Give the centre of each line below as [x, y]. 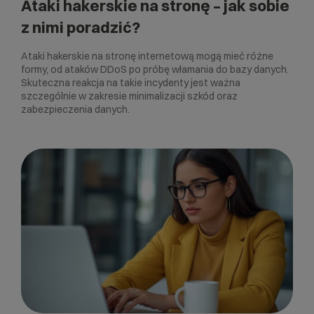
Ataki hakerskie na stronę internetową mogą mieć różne [147, 56]
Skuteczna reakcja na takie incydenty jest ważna [131, 82]
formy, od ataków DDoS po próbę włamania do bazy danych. [155, 69]
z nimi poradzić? [81, 27]
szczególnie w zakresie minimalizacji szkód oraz [129, 96]
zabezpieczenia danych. [75, 109]
